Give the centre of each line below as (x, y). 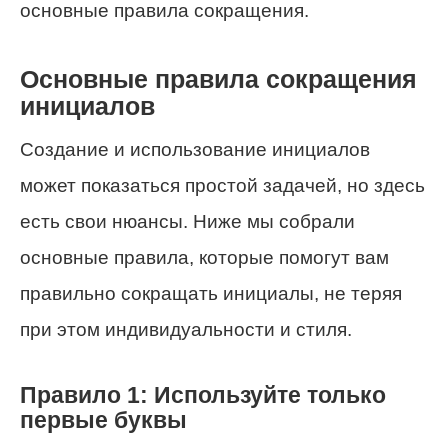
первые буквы (103, 419)
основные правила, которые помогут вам (204, 258)
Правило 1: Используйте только (203, 394)
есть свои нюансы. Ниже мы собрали (187, 222)
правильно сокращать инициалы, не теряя (211, 294)
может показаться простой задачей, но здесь (222, 186)
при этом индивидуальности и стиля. (186, 330)
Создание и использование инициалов (195, 150)
